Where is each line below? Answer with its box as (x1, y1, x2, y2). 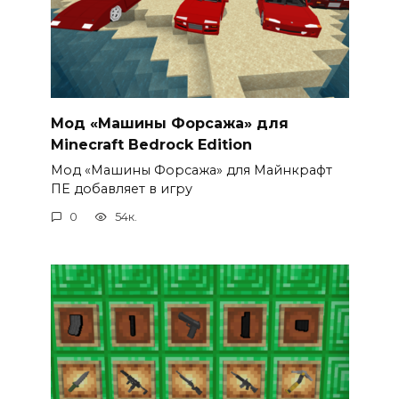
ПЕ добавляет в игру (50, 180, 192, 197)
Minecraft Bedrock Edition (50, 135, 252, 153)
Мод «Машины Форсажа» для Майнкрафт (50, 161, 332, 178)
